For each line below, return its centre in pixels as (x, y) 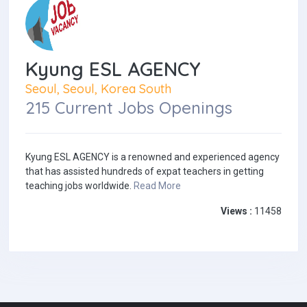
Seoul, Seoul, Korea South (98, 89)
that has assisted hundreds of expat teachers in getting (145, 172)
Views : (236, 211)
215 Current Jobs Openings (129, 108)
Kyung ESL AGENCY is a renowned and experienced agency (152, 157)
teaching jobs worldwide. (79, 186)
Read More (157, 186)
